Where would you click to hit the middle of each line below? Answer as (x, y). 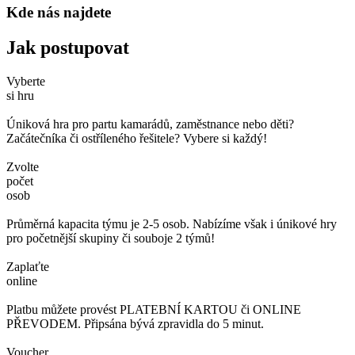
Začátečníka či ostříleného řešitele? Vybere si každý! (137, 139)
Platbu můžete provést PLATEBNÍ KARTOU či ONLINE (154, 310)
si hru (20, 96)
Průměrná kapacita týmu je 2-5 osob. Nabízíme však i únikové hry (172, 224)
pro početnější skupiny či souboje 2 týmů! (111, 239)
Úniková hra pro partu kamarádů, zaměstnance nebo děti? (150, 124)
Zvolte (23, 167)
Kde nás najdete (59, 13)
